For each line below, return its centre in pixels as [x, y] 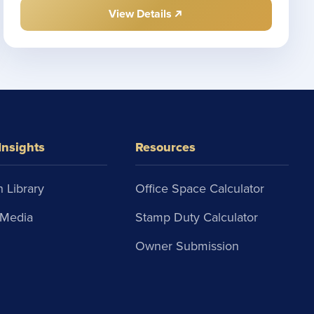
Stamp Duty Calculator [196, 218]
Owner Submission [187, 246]
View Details [140, 14]
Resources [165, 148]
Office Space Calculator [199, 189]
